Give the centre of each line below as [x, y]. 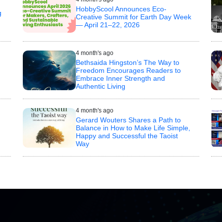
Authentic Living [100, 86]
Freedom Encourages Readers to [128, 71]
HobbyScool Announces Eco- [121, 9]
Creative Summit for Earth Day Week [133, 17]
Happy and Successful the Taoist [127, 136]
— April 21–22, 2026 [108, 25]
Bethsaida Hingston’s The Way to [127, 63]
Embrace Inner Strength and [120, 79]
